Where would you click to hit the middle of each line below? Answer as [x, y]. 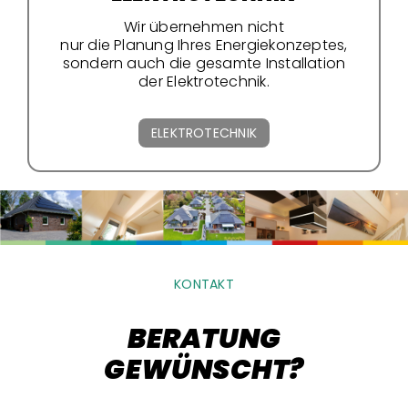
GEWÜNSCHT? [204, 369]
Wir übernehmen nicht [204, 26]
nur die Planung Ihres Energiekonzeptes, [204, 45]
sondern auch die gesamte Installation [204, 63]
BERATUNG [204, 338]
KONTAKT [204, 284]
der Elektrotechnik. [204, 81]
